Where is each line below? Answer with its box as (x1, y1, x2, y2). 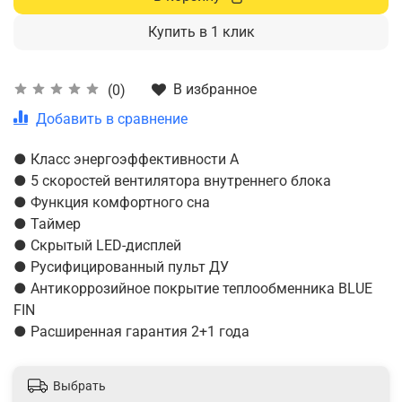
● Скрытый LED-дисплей (13, 237, 181, 255)
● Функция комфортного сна (13, 194, 210, 212)
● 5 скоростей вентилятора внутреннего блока (13, 172, 331, 190)
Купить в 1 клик (147, 23, 255, 41)
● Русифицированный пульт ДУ (13, 258, 229, 276)
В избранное (173, 81, 257, 99)
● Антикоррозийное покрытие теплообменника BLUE (13, 280, 372, 298)
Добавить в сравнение (36, 110, 188, 128)
